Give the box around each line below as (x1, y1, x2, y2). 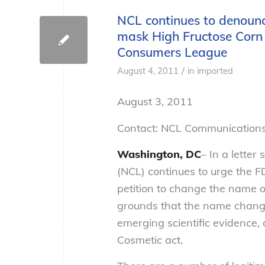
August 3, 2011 (117, 95, 193, 109)
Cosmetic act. (117, 233, 183, 247)
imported (197, 65, 233, 77)
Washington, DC (117, 147, 201, 161)
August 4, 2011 (117, 65, 179, 77)
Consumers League (117, 44, 227, 60)
